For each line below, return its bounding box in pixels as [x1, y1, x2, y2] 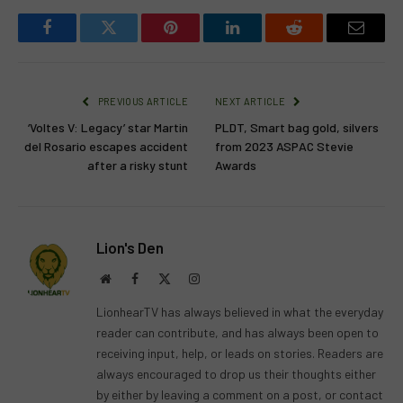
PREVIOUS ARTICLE [95, 95, 188, 108]
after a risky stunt [87, 157, 188, 174]
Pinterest [169, 32, 227, 49]
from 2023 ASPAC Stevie [215, 139, 354, 155]
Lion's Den [96, 238, 164, 257]
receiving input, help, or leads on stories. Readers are [96, 345, 383, 362]
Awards [215, 157, 263, 174]
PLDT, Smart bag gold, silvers [215, 120, 379, 136]
